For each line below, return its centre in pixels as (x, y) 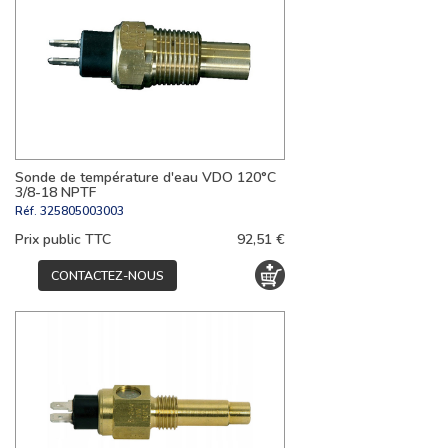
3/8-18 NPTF (55, 192)
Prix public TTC (63, 239)
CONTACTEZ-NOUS (107, 275)
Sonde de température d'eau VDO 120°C (145, 177)
